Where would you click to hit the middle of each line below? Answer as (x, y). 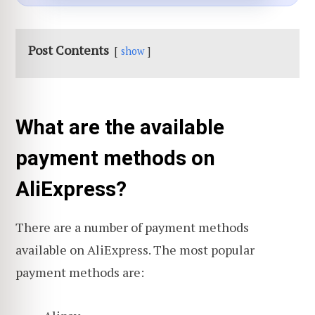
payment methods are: (80, 272)
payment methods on (115, 159)
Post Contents (69, 50)
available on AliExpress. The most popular (135, 250)
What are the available (120, 128)
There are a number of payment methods (132, 227)
